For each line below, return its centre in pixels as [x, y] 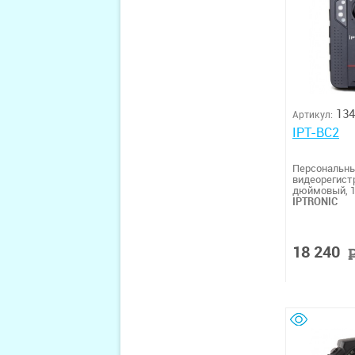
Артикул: [313, 115]
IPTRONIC [315, 201]
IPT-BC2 [316, 132]
